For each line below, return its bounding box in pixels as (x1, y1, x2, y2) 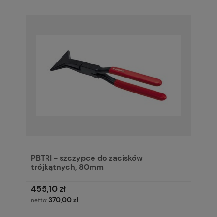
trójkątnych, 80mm (31, 162, 104, 172)
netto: (31, 196, 48, 204)
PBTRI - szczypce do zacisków (31, 153, 143, 164)
